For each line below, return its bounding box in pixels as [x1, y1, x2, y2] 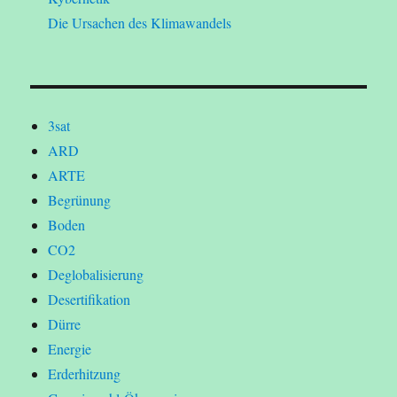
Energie [48, 339, 92, 359]
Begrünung [48, 191, 112, 210]
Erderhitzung [48, 364, 121, 384]
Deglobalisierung [48, 265, 144, 284]
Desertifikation [48, 290, 131, 309]
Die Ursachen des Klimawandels [48, 13, 232, 33]
